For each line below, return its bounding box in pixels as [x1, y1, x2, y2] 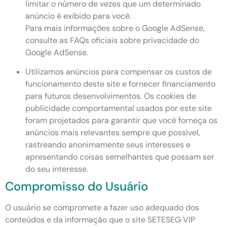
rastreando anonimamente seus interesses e [25, 139, 191, 150]
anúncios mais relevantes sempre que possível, [25, 127, 200, 138]
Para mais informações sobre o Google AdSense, [25, 22, 205, 33]
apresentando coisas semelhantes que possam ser [25, 152, 214, 163]
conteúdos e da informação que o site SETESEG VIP [5, 214, 195, 225]
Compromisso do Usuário [5, 178, 148, 195]
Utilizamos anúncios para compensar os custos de [25, 66, 212, 78]
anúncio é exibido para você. [25, 10, 131, 21]
